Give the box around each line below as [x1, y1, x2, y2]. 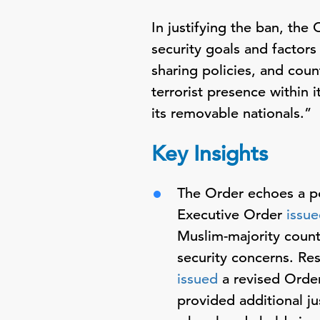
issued [177, 270, 218, 288]
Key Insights [151, 141, 268, 166]
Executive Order [177, 206, 286, 224]
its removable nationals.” [151, 104, 316, 122]
